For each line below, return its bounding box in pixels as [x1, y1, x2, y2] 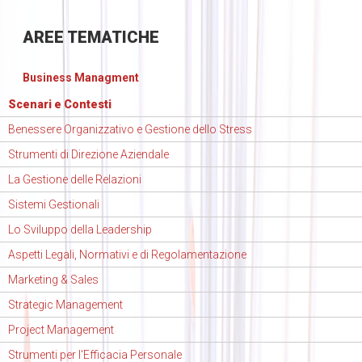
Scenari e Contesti [8, 98, 112, 112]
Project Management [8, 323, 114, 337]
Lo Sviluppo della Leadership [8, 223, 152, 237]
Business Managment [22, 71, 139, 85]
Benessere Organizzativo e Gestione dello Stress [8, 123, 252, 137]
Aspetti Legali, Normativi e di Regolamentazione [8, 248, 246, 262]
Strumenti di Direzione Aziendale [8, 148, 169, 162]
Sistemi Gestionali [8, 198, 99, 212]
